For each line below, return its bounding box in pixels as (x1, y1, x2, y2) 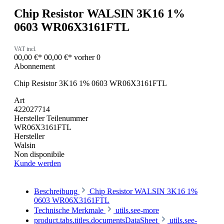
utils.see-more (115, 205, 159, 214)
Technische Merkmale (34, 205, 103, 214)
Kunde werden (14, 158, 61, 167)
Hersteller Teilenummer (14, 113, 88, 122)
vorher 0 (74, 52, 100, 61)
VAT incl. (14, 45, 36, 52)
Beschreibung (34, 186, 77, 195)
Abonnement (14, 61, 55, 70)
